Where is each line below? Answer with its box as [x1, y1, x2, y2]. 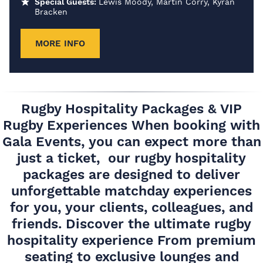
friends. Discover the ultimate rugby [12, 215, 251, 232]
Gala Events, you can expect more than [2, 133, 261, 150]
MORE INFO [35, 38, 85, 49]
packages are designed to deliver [23, 166, 240, 183]
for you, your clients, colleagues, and [10, 199, 253, 215]
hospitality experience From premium [7, 232, 256, 248]
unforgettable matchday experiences [11, 183, 252, 199]
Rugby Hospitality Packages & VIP [21, 100, 242, 117]
